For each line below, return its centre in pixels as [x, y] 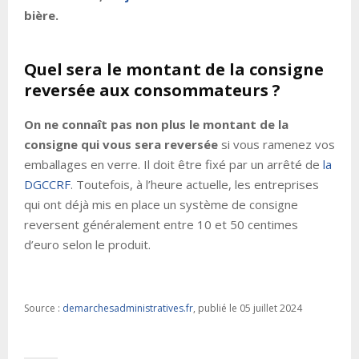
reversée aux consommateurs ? [152, 91]
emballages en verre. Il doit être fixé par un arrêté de [173, 165]
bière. [41, 16]
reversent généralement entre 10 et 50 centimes [161, 225]
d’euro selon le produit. [87, 245]
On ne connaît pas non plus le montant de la [156, 125]
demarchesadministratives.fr [128, 309]
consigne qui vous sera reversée [121, 145]
